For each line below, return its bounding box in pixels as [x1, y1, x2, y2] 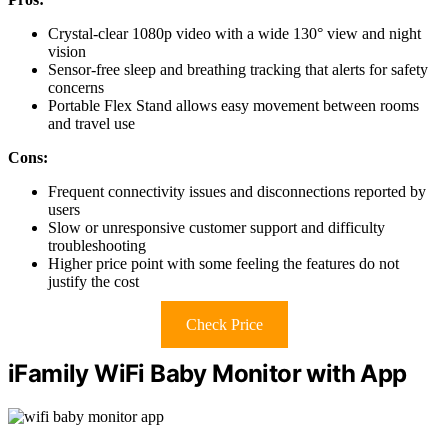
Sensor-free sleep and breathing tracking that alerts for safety [48, 60, 428, 78]
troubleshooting [48, 236, 146, 254]
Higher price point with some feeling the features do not [48, 254, 399, 272]
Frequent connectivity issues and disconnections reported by [48, 182, 426, 200]
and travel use [48, 114, 135, 132]
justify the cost [48, 272, 139, 290]
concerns [48, 78, 104, 96]
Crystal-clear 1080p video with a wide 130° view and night [48, 24, 421, 42]
